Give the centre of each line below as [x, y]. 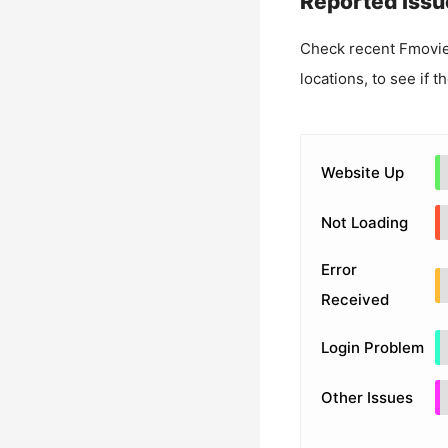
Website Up [362, 172]
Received [354, 299]
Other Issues [366, 397]
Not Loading [364, 222]
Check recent [349, 48]
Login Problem [372, 347]
